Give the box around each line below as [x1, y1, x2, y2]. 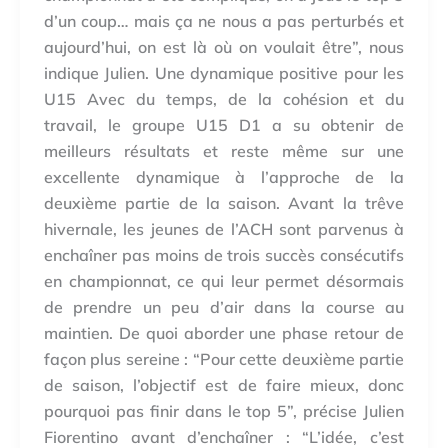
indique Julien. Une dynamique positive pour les [44, 63, 404, 84]
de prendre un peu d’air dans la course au [44, 297, 404, 318]
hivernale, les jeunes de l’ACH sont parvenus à [44, 219, 404, 240]
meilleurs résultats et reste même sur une [44, 141, 404, 162]
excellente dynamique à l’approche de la [44, 167, 404, 188]
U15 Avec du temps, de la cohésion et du [44, 89, 404, 110]
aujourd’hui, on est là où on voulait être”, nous [44, 37, 404, 58]
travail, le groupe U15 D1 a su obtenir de [44, 115, 404, 136]
